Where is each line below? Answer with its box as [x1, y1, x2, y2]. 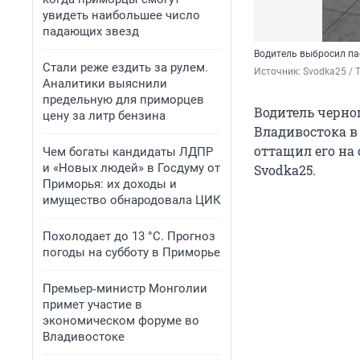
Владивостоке [43, 329, 125, 344]
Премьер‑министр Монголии [43, 281, 207, 296]
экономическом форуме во [43, 313, 199, 328]
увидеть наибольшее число [43, 8, 200, 22]
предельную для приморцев [43, 92, 204, 107]
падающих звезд [43, 24, 139, 39]
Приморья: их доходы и [43, 177, 177, 191]
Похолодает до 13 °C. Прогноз [43, 229, 215, 243]
